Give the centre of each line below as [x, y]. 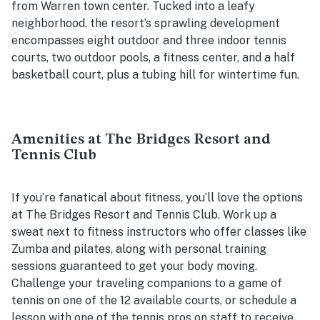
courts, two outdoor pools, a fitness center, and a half [153, 57]
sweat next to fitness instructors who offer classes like [159, 231]
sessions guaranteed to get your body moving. [134, 266]
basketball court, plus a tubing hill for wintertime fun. [155, 74]
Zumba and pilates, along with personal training [139, 249]
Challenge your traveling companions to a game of [147, 283]
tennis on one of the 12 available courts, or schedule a [154, 300]
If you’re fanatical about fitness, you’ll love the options [157, 197]
